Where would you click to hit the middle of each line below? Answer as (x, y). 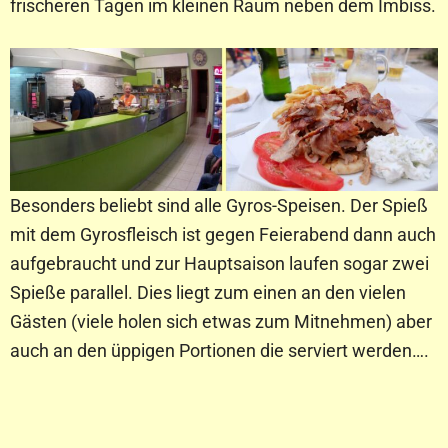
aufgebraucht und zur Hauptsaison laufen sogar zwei (219, 263)
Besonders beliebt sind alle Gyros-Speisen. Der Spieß (219, 205)
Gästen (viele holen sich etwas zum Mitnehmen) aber (221, 321)
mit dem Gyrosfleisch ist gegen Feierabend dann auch (223, 234)
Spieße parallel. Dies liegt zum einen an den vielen (208, 292)
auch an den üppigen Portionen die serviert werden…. (219, 350)
